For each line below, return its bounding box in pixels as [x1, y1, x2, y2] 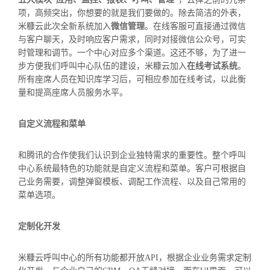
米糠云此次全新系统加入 [18, 22, 111, 31]
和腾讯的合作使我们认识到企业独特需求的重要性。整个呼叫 [18, 151, 246, 160]
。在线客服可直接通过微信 [145, 22, 246, 31]
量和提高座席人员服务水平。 [18, 88, 128, 98]
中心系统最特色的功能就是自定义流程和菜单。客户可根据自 [18, 164, 246, 174]
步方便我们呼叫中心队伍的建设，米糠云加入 [18, 61, 187, 71]
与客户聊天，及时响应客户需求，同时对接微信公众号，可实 [18, 35, 246, 45]
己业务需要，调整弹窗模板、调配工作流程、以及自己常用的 [18, 177, 246, 187]
